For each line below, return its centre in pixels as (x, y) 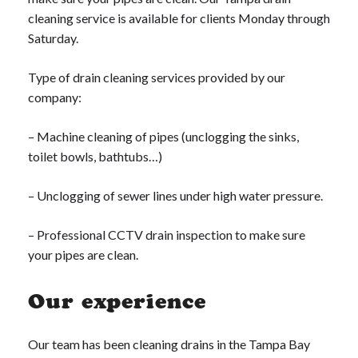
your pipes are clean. (83, 255)
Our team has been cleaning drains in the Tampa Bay (169, 344)
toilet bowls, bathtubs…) (95, 157)
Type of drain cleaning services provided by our (157, 78)
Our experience (117, 302)
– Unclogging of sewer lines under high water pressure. (175, 196)
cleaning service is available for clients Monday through (179, 18)
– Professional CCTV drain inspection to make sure (167, 235)
